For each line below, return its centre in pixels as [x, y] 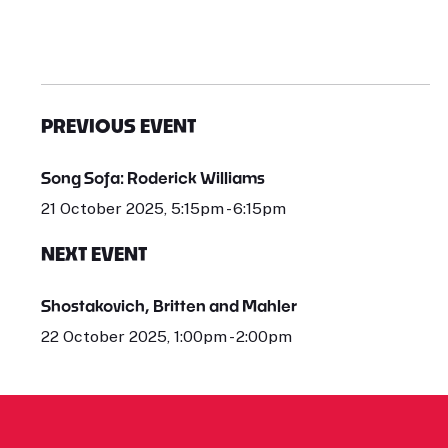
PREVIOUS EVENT [118, 126]
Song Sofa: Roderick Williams [152, 178]
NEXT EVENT [93, 254]
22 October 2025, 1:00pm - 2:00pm [166, 337]
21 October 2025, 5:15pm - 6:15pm [163, 209]
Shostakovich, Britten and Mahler [168, 306]
